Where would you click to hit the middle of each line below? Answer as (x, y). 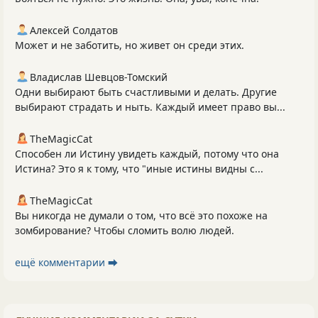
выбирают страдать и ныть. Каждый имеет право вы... (150, 107)
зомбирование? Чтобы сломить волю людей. (125, 231)
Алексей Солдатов (74, 31)
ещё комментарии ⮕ (66, 263)
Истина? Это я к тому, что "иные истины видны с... (139, 169)
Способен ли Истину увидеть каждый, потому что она (147, 154)
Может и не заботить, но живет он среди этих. (130, 45)
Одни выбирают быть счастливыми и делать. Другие (146, 92)
